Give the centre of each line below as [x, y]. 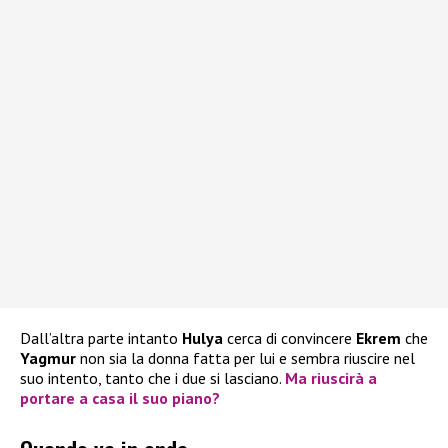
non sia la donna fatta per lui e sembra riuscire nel [245, 358]
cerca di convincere [289, 338]
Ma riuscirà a [331, 378]
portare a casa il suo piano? [120, 398]
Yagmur [48, 358]
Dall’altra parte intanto [101, 338]
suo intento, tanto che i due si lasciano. [152, 378]
